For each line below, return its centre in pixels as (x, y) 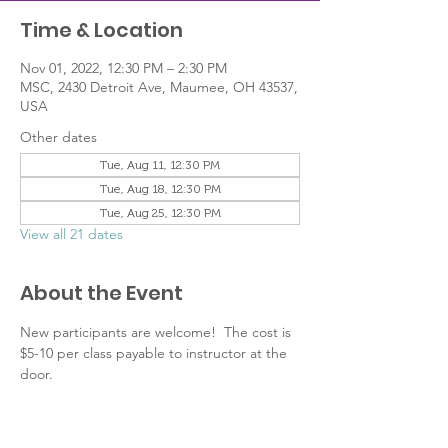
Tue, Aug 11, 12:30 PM (160, 165)
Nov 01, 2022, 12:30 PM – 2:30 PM (123, 68)
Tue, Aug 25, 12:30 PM (160, 213)
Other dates (58, 137)
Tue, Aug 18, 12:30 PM (160, 189)
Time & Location (101, 30)
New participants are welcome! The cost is (157, 332)
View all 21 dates (71, 234)
